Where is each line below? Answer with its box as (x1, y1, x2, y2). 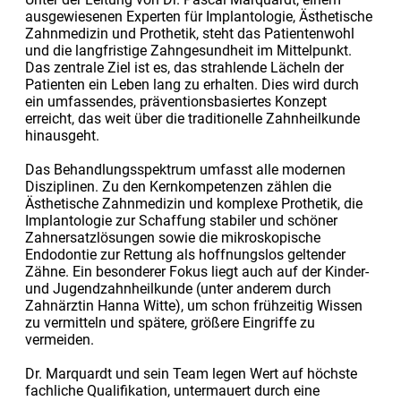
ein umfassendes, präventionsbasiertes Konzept (24, 92, 327, 110)
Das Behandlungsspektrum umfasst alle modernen (24, 160, 346, 178)
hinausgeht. (24, 126, 99, 144)
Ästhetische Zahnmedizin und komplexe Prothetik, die (24, 194, 363, 212)
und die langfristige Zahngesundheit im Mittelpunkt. (24, 41, 352, 59)
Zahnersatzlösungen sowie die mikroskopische (24, 228, 320, 246)
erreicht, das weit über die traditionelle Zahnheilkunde (24, 109, 360, 127)
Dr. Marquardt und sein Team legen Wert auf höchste (24, 364, 357, 382)
